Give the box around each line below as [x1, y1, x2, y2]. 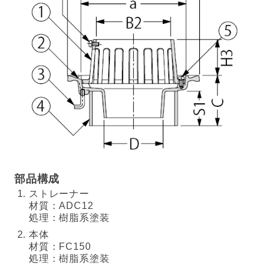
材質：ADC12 [29, 201, 94, 211]
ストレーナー [29, 189, 89, 199]
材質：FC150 [29, 241, 91, 252]
